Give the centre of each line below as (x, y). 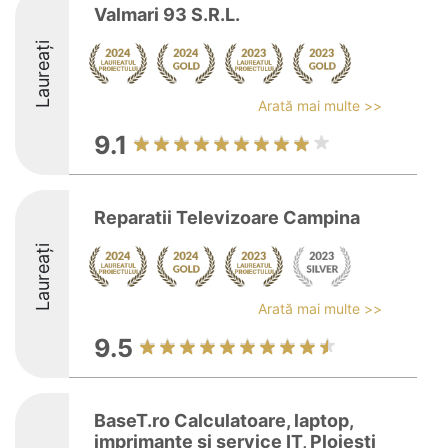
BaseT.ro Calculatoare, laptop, (223, 420)
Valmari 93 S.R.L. (167, 14)
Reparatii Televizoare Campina (227, 217)
